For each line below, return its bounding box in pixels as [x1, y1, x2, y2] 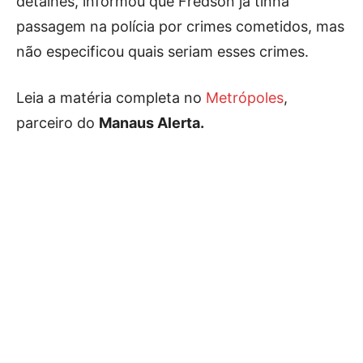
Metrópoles [206, 89, 284, 106]
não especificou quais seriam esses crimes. [16, 43, 309, 60]
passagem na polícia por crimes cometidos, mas [16, 18, 344, 35]
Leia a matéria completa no [16, 89, 206, 106]
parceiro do [16, 114, 99, 131]
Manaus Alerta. [99, 114, 204, 131]
